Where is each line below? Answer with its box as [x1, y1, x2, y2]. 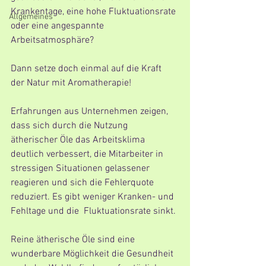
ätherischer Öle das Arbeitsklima [11, 134, 147, 146]
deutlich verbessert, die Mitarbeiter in [11, 148, 168, 160]
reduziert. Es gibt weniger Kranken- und [11, 191, 176, 203]
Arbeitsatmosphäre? [11, 34, 94, 46]
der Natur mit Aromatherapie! [11, 77, 131, 89]
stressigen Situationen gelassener [11, 163, 152, 175]
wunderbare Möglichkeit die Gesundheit [11, 248, 176, 260]
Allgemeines [9, 12, 53, 22]
